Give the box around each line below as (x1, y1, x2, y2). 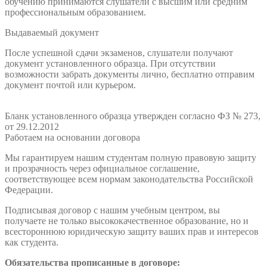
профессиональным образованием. (5, 7, 146, 17)
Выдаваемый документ (5, 27, 99, 38)
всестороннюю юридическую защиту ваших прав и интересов (5, 226, 259, 237)
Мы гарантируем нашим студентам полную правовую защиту (5, 152, 256, 163)
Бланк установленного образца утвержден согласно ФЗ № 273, (5, 110, 260, 121)
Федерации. (5, 184, 53, 195)
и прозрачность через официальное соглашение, (5, 163, 200, 173)
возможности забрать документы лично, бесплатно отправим (5, 69, 254, 79)
